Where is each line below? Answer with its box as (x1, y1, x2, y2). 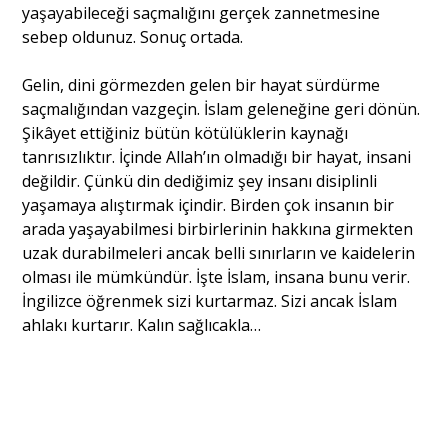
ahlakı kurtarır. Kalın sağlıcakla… (22, 313, 262, 336)
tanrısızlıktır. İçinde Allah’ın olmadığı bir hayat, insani (22, 145, 412, 168)
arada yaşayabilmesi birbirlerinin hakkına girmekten (22, 217, 414, 240)
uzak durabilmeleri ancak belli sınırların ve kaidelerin (22, 241, 416, 264)
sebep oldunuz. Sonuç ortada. (22, 25, 244, 48)
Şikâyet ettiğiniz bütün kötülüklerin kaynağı (22, 121, 349, 144)
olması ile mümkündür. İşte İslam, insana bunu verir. (22, 265, 411, 288)
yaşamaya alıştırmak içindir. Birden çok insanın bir (22, 193, 395, 216)
